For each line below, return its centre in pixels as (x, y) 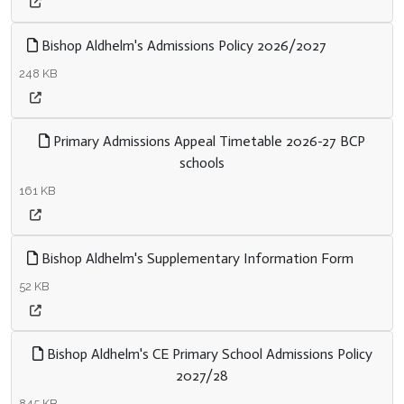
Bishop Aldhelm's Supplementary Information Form (196, 258)
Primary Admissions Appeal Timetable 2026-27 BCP (207, 141)
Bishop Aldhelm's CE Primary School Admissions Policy (207, 354)
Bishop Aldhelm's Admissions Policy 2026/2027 (182, 46)
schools (202, 163)
